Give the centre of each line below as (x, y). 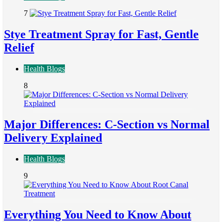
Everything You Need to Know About (98, 214)
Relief (19, 48)
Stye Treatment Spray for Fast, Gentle (101, 34)
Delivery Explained (53, 138)
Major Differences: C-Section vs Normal (107, 124)
